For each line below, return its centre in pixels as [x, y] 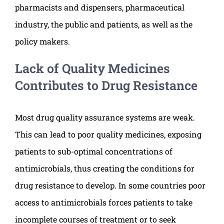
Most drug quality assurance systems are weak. [105, 117]
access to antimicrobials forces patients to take [104, 202]
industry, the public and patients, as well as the [104, 24]
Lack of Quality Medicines [92, 68]
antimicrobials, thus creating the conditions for [105, 168]
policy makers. [42, 41]
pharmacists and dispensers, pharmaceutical [100, 7]
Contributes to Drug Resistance [106, 85]
